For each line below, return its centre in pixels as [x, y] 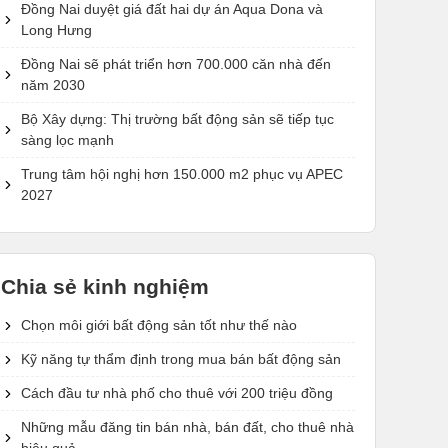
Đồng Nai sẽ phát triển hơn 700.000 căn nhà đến [176, 64]
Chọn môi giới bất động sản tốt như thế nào [159, 325]
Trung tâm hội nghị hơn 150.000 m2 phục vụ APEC [182, 174]
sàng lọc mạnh [67, 140]
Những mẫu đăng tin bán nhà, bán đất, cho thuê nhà [187, 427]
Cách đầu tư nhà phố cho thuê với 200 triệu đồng [177, 393]
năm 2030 [53, 85]
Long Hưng [56, 30]
